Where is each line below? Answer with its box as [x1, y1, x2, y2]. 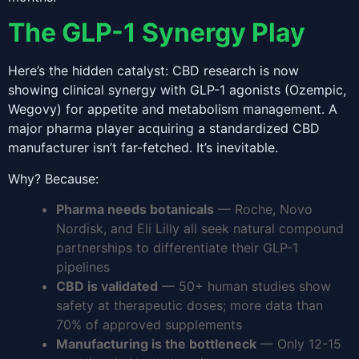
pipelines [56, 258, 110, 275]
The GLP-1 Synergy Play [8, 17, 305, 49]
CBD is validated [56, 277, 158, 294]
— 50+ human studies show [158, 277, 331, 294]
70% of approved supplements [56, 316, 242, 333]
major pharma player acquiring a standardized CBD [8, 120, 320, 137]
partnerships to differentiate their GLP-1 [56, 239, 298, 256]
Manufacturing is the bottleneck [56, 335, 256, 352]
